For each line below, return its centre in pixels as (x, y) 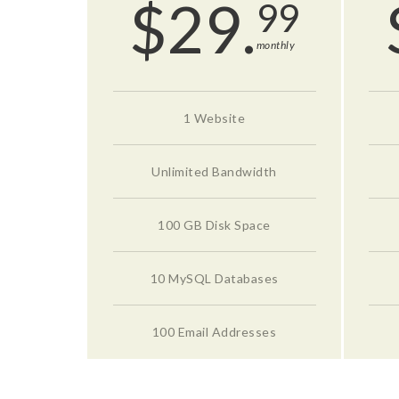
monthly (275, 45)
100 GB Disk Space (214, 224)
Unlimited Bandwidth (214, 171)
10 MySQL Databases (214, 278)
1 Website (214, 118)
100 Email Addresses (214, 331)
